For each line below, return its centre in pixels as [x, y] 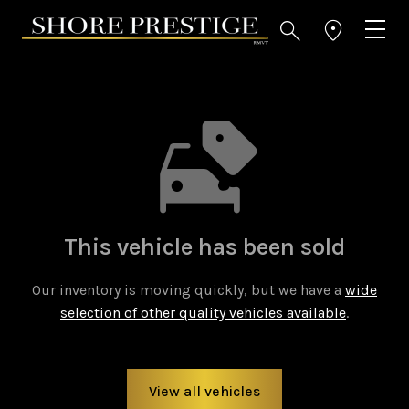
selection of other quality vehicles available [203, 313]
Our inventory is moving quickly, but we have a [189, 290]
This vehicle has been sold [204, 247]
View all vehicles [204, 391]
